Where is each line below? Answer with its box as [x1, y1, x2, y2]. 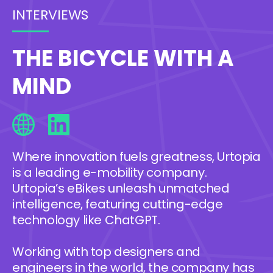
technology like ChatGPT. [12, 211, 166, 229]
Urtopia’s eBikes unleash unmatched [12, 180, 230, 197]
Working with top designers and [12, 243, 201, 261]
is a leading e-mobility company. [12, 164, 207, 182]
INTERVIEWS [12, 5, 88, 25]
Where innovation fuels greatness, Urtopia [12, 148, 261, 166]
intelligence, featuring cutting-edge [12, 196, 223, 213]
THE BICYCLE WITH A [12, 43, 234, 74]
